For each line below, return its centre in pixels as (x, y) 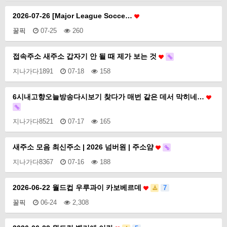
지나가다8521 (33, 121)
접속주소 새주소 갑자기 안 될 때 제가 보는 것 (86, 56)
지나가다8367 (33, 162)
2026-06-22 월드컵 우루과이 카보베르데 (78, 187)
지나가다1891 (33, 71)
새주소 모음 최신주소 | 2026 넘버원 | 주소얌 (84, 147)
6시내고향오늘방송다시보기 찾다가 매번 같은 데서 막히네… (109, 97)
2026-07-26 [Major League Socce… (73, 16)
